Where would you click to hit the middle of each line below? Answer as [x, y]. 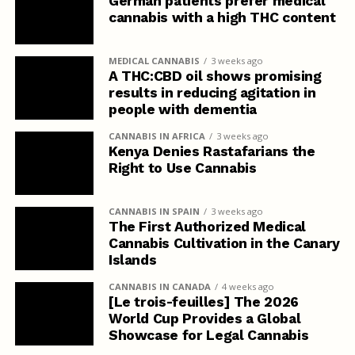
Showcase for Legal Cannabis [208, 336]
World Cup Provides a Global [204, 319]
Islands [132, 260]
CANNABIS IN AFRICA [157, 136]
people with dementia [182, 110]
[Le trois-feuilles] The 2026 [204, 302]
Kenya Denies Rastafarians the [212, 152]
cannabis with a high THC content [222, 18]
